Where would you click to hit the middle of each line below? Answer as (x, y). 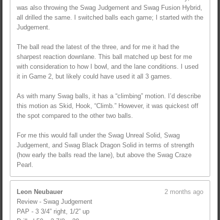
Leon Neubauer (40, 192)
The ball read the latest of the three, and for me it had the (98, 47)
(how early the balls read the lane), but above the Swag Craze (104, 155)
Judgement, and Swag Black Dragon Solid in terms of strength (105, 145)
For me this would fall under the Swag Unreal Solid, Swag (98, 136)
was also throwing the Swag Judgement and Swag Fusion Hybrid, (110, 8)
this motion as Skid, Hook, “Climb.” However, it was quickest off (108, 106)
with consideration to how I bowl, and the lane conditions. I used (108, 67)
